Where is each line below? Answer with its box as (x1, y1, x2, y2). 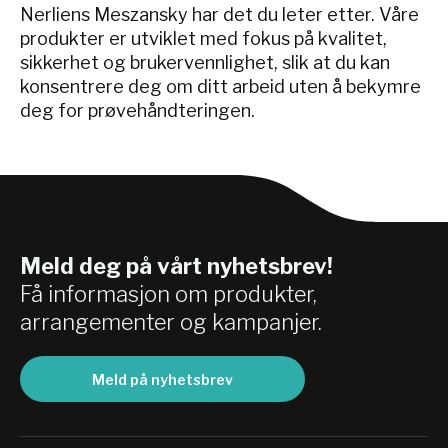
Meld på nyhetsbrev (92, 370, 233, 388)
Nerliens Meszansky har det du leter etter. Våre (20, 4, 419, 26)
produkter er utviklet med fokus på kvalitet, (20, 28, 387, 50)
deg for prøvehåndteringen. (20, 100, 255, 122)
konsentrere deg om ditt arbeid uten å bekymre (20, 76, 421, 98)
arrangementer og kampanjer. (20, 309, 322, 336)
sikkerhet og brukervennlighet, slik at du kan (20, 52, 390, 74)
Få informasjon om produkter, (20, 281, 317, 308)
